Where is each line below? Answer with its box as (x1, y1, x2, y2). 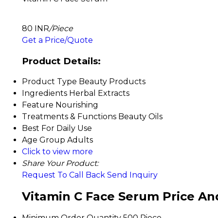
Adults (67, 135, 93, 145)
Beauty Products (79, 77, 145, 87)
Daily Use (56, 124, 92, 133)
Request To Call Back (22, 170, 105, 180)
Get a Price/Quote (22, 36, 93, 45)
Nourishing (55, 100, 98, 110)
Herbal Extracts (69, 89, 129, 98)
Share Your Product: (22, 159, 98, 168)
